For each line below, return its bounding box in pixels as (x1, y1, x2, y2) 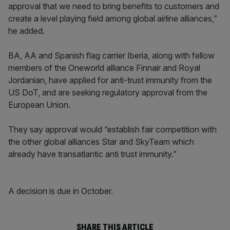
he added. (8, 26, 45, 36)
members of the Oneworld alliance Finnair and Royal (8, 63, 200, 73)
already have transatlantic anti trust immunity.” (8, 149, 177, 159)
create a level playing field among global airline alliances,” (8, 13, 217, 24)
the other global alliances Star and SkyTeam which (8, 137, 194, 147)
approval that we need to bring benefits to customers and (8, 1, 219, 11)
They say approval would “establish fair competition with (8, 124, 217, 135)
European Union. (8, 100, 70, 110)
